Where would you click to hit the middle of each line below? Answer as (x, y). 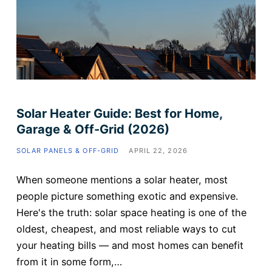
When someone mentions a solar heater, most (122, 180)
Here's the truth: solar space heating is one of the (131, 213)
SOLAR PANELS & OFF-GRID (68, 151)
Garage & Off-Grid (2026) (93, 130)
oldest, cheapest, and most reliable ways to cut (126, 229)
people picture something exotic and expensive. (127, 196)
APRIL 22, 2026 (158, 151)
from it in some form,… (69, 262)
